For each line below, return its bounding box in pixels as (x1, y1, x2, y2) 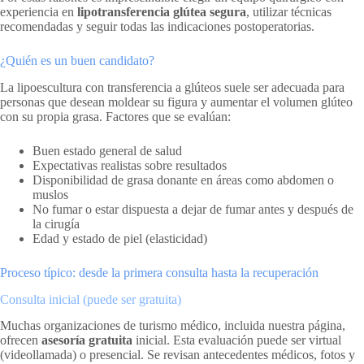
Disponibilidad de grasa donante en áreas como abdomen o (32, 172, 334, 187)
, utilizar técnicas (246, 4, 331, 19)
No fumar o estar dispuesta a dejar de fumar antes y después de (32, 201, 353, 216)
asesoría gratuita (41, 333, 132, 348)
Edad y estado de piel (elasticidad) (32, 231, 207, 245)
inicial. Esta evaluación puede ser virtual (132, 333, 341, 348)
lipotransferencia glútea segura (77, 4, 246, 19)
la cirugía (32, 216, 80, 231)
